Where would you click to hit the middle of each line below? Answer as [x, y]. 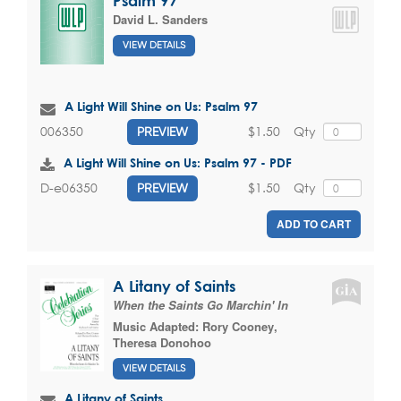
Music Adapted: [158, 326]
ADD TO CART [314, 223]
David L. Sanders [160, 19]
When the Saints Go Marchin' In [200, 304]
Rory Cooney [238, 326]
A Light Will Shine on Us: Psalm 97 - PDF [178, 162]
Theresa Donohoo [162, 342]
